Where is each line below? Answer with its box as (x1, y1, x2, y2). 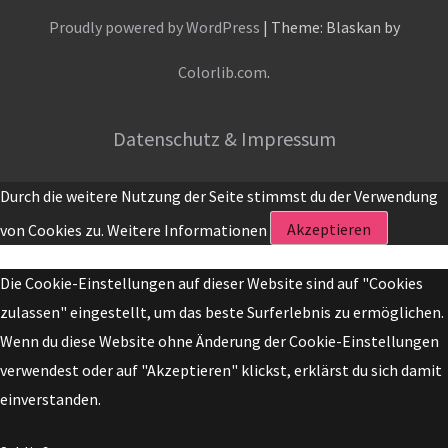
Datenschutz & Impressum (112, 125, 336, 151)
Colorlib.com (178, 61, 267, 82)
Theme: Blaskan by (270, 16, 400, 37)
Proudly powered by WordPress (48, 16, 260, 37)
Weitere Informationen (107, 219, 267, 240)
